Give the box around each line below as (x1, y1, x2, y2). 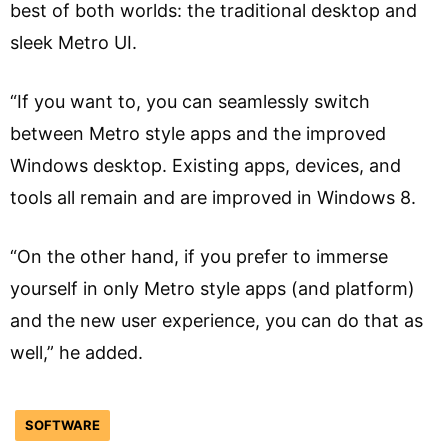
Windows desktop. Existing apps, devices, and (10, 154, 401, 176)
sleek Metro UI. (10, 31, 137, 53)
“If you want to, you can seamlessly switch (10, 90, 370, 112)
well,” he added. (10, 341, 153, 363)
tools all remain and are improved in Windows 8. (10, 186, 416, 208)
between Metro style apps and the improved (10, 122, 386, 144)
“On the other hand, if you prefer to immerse (10, 245, 388, 267)
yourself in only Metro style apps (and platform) (10, 277, 415, 299)
